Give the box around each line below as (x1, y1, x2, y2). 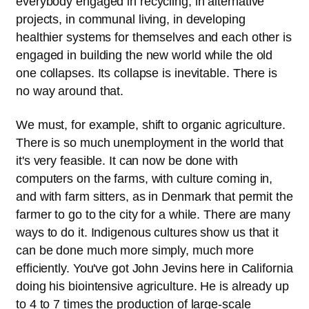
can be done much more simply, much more (16, 243, 255, 257)
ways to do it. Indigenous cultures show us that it (16, 225, 279, 239)
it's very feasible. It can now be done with (16, 153, 238, 168)
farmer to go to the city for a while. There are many (16, 207, 290, 221)
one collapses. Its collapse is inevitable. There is (16, 66, 277, 81)
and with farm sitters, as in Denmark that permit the (16, 189, 293, 203)
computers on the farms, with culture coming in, (16, 171, 273, 186)
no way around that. (16, 84, 124, 99)
